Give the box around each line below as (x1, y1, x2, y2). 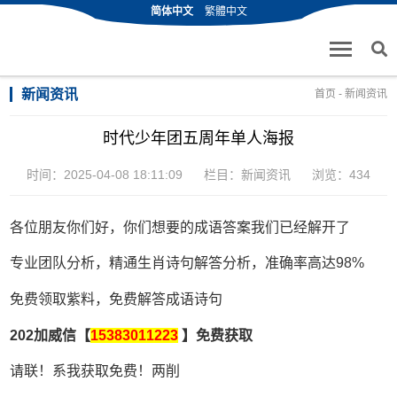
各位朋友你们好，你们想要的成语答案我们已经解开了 (10, 219, 351, 235)
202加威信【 (10, 327, 91, 343)
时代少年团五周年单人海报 (103, 129, 294, 148)
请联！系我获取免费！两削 (10, 363, 181, 379)
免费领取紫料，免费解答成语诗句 (10, 292, 223, 307)
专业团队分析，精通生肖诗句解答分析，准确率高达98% (10, 255, 365, 271)
